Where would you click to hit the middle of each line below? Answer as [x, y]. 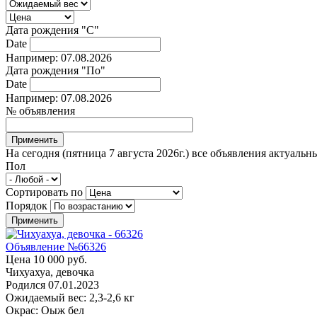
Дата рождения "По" [56, 70]
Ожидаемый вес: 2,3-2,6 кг [70, 297]
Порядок [28, 205]
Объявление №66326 [56, 246]
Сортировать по [46, 192]
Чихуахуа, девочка [50, 272]
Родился [27, 284]
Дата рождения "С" [52, 30]
